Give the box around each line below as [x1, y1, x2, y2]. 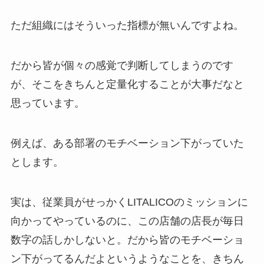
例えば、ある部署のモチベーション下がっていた [10, 137, 244, 149]
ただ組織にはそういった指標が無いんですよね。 [10, 19, 244, 32]
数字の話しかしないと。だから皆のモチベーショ [10, 233, 244, 246]
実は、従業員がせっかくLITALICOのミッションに [10, 196, 248, 208]
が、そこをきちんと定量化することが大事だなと [10, 78, 244, 90]
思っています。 [10, 97, 85, 109]
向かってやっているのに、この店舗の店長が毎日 [10, 214, 244, 227]
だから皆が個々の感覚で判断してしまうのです [10, 59, 233, 71]
